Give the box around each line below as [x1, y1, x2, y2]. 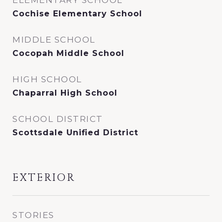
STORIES [12, 210, 55, 220]
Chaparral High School [12, 88, 117, 98]
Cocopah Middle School [12, 49, 124, 58]
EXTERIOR [12, 171, 75, 185]
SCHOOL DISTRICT [12, 114, 103, 124]
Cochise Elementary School [12, 9, 142, 18]
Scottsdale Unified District [12, 128, 138, 137]
